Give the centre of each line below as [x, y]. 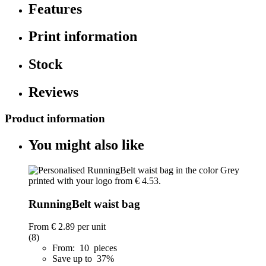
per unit [90, 227]
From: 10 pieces [85, 248]
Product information [55, 119]
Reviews [53, 92]
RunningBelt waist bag [84, 204]
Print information [83, 37]
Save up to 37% [84, 259]
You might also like [86, 145]
